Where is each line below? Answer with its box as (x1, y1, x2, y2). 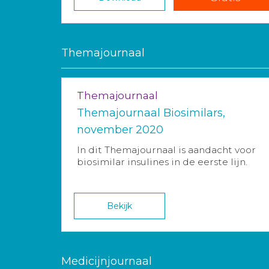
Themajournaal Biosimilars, (77, 106, 225, 120)
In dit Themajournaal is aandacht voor (77, 144, 256, 156)
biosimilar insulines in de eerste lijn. (77, 156, 247, 168)
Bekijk (107, 201, 133, 212)
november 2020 (77, 123, 163, 137)
